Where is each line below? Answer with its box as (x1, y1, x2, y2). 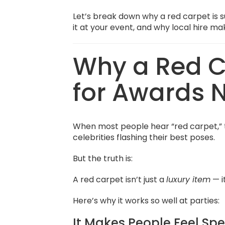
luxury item (166, 174, 211, 185)
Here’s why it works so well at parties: (73, 195, 220, 206)
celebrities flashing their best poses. (73, 132, 215, 143)
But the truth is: (73, 153, 133, 164)
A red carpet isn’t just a (73, 174, 167, 185)
